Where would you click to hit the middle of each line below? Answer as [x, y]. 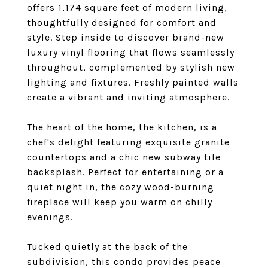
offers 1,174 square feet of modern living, [127, 7]
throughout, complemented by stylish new [131, 67]
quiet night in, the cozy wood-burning [121, 187]
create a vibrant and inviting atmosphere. [128, 97]
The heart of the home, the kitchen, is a [122, 127]
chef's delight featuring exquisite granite [128, 142]
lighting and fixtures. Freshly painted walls [133, 82]
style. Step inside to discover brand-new [126, 37]
